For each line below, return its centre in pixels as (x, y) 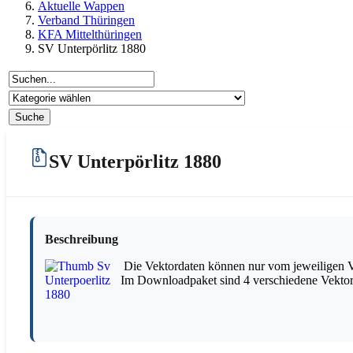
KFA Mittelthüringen (90, 34)
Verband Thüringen (86, 20)
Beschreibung (82, 239)
